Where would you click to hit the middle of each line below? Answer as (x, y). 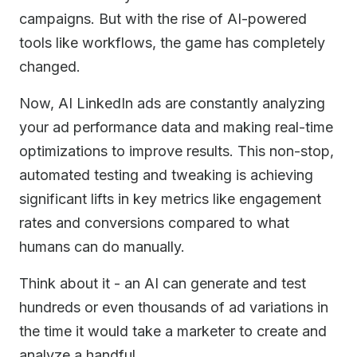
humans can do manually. (102, 247)
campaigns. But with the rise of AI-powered (163, 19)
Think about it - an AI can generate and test (163, 283)
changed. (50, 67)
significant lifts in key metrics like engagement (170, 199)
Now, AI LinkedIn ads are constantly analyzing (172, 103)
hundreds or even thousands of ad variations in (174, 307)
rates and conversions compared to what (154, 223)
